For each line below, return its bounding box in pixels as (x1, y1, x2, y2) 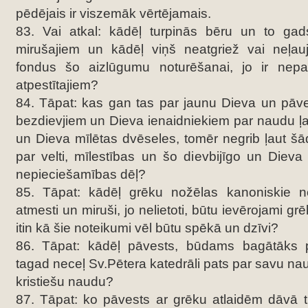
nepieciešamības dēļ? (15, 167, 146, 181)
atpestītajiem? (15, 78, 98, 92)
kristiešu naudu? (15, 274, 113, 289)
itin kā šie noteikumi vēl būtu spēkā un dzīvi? (15, 221, 278, 235)
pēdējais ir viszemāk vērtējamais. (15, 6, 211, 21)
